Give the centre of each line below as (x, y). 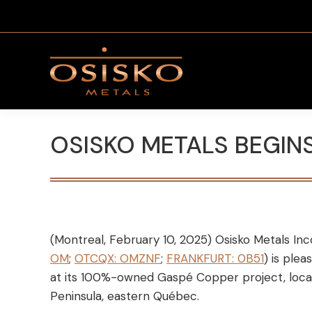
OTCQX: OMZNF (118, 259)
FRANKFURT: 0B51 (215, 259)
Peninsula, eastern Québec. (125, 296)
